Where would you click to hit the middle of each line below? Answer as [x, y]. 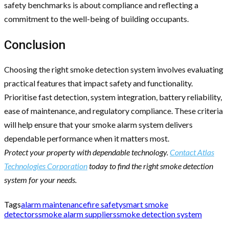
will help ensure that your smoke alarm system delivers [98, 124]
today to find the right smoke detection [150, 166]
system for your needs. [40, 179]
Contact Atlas [192, 152]
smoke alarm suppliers [77, 214]
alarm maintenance [54, 204]
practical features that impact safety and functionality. [98, 83]
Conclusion [35, 45]
